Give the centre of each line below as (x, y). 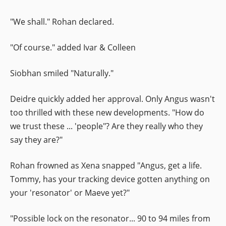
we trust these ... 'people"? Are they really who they (106, 126)
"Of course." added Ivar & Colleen (73, 47)
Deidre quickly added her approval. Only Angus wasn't (112, 99)
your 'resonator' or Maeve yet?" (70, 192)
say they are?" (36, 139)
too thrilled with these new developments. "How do (107, 112)
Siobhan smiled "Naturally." (62, 73)
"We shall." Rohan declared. (62, 21)
